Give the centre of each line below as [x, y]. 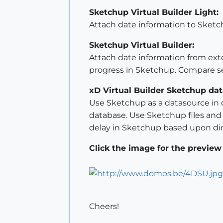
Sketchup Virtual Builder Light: [154, 12]
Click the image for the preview [155, 148]
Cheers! [104, 207]
